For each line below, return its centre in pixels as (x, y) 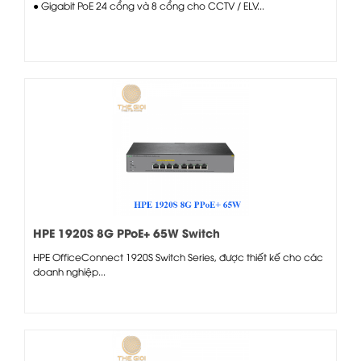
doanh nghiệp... (69, 271)
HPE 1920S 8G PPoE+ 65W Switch (127, 232)
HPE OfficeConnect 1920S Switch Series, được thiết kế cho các (178, 256)
